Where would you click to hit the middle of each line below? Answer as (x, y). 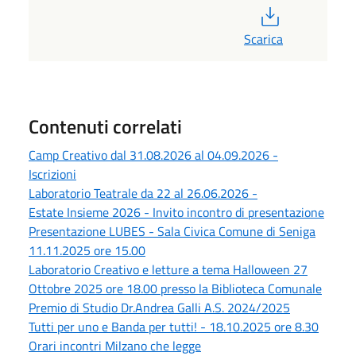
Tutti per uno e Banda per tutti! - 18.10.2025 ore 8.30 (174, 326)
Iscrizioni (52, 174)
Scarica (263, 39)
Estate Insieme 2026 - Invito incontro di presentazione (176, 212)
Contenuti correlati (105, 126)
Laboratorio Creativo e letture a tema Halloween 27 (168, 269)
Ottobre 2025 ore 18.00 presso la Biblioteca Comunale (175, 288)
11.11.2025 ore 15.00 (87, 250)
